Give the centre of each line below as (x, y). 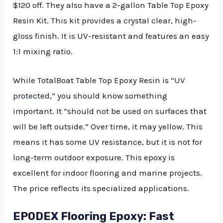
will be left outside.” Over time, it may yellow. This (108, 127)
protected (32, 96)
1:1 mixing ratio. (43, 52)
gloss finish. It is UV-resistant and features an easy (111, 36)
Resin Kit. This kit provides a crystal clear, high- (105, 21)
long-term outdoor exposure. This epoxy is (94, 158)
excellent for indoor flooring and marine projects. (108, 173)
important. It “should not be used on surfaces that (110, 111)
